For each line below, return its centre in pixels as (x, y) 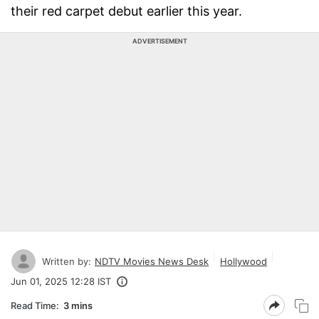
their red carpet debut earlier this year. (126, 11)
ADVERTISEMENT (159, 41)
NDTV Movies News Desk (152, 261)
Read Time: (35, 305)
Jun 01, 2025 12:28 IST (61, 281)
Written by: (67, 261)
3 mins (78, 305)
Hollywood (244, 261)
